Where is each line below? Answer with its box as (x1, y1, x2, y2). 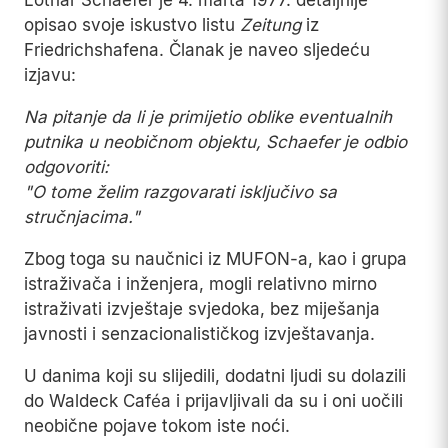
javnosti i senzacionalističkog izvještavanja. (24, 324, 375, 345)
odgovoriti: (24, 157, 109, 178)
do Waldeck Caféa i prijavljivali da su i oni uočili (24, 391, 403, 412)
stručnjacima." (24, 207, 140, 228)
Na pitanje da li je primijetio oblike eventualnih (24, 107, 392, 128)
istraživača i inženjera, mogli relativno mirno (24, 274, 377, 295)
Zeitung (240, 15, 301, 36)
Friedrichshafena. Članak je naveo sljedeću (24, 40, 370, 61)
